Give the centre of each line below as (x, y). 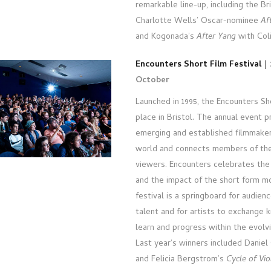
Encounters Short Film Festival (198, 65)
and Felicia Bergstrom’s (181, 260)
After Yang (216, 37)
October (152, 80)
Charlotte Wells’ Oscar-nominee (198, 21)
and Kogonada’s (166, 37)
